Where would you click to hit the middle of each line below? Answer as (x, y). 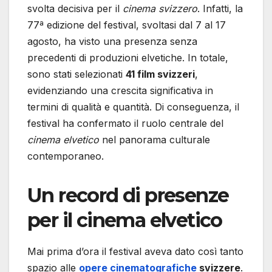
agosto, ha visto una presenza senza (112, 41)
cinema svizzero (160, 8)
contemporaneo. (66, 156)
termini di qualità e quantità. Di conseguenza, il (133, 107)
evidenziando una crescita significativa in (120, 90)
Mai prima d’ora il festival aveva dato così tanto (135, 251)
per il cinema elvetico (125, 220)
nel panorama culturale (155, 139)
